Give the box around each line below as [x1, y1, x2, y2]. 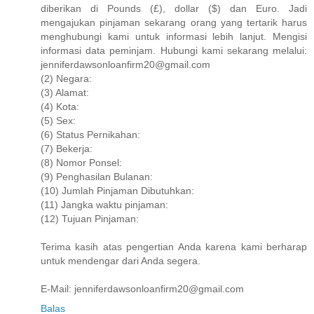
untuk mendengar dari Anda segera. [41, 254, 200, 266]
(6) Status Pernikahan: [41, 128, 140, 140]
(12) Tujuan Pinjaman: [41, 212, 139, 224]
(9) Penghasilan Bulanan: [41, 170, 153, 182]
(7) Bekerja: [41, 142, 93, 154]
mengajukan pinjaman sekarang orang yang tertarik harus [41, 16, 307, 28]
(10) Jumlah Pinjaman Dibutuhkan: [41, 184, 194, 196]
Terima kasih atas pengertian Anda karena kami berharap [41, 240, 307, 252]
